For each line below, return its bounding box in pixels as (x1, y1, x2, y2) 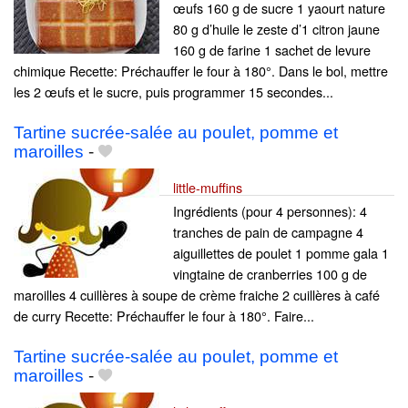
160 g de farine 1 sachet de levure (173, 39, 371, 59)
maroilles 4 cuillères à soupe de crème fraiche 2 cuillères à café (14, 284, 380, 304)
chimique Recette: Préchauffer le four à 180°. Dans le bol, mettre (14, 60, 388, 80)
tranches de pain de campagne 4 (173, 221, 363, 241)
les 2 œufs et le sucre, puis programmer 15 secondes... (14, 81, 333, 101)
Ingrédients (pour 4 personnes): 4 (173, 200, 367, 220)
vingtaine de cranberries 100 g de (173, 263, 367, 283)
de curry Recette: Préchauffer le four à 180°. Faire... (14, 305, 314, 325)
